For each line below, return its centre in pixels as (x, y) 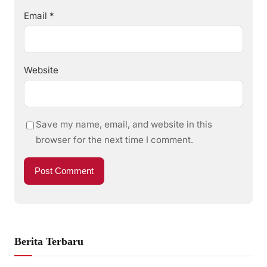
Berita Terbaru (49, 241)
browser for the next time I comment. (114, 139)
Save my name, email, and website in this (124, 124)
